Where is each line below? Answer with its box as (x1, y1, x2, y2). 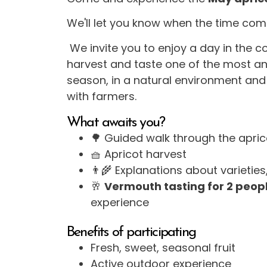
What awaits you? (67, 116, 165, 131)
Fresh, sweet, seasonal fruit (91, 240, 235, 256)
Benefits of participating (67, 225, 196, 240)
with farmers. (67, 88, 136, 104)
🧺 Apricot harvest (91, 147, 187, 162)
